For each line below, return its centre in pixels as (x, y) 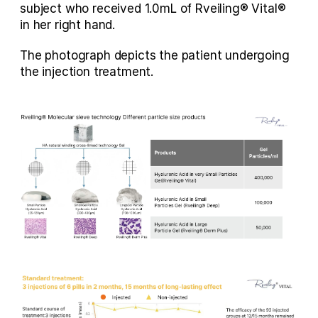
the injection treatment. (87, 72)
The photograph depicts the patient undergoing (155, 56)
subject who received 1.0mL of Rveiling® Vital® (153, 9)
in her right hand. (68, 25)
